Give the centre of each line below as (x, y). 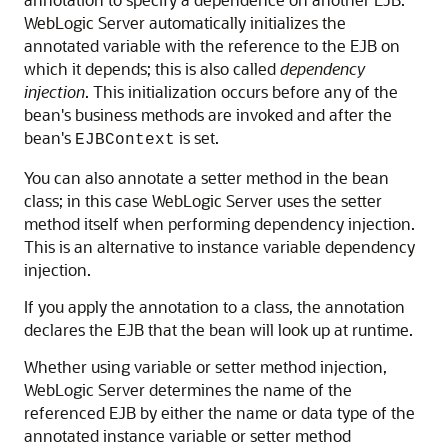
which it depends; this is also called (152, 68)
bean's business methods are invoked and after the (208, 114)
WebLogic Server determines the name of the (188, 389)
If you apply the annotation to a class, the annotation (214, 306)
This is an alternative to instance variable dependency (219, 246)
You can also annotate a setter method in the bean (206, 177)
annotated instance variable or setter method (187, 435)
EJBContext (125, 140)
